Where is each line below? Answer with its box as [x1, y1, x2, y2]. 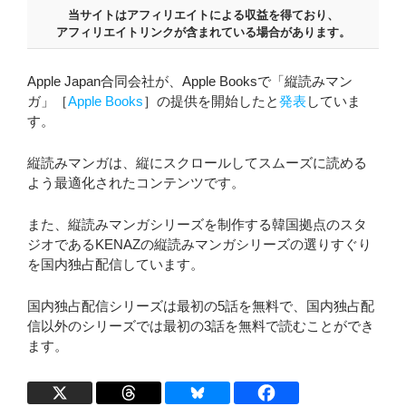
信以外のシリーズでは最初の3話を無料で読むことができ [27, 317, 374, 333]
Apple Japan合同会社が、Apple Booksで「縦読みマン [27, 72, 353, 89]
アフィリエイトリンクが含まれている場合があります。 [55, 24, 351, 39]
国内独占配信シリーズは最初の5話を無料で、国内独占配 [27, 297, 374, 314]
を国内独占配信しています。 [27, 256, 204, 272]
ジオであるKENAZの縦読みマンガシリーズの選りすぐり [27, 236, 372, 252]
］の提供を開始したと [143, 92, 279, 109]
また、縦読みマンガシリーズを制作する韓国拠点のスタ [27, 216, 367, 232]
